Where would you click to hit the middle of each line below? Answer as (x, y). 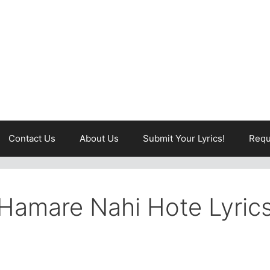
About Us (99, 138)
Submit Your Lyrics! (184, 138)
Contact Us (32, 138)
